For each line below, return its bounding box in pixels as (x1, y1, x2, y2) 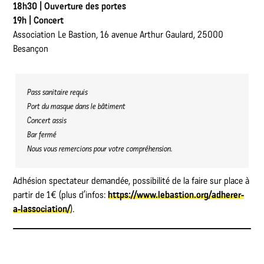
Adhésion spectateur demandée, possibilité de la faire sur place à (13, 174, 250, 186)
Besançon (13, 42, 49, 54)
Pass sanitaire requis (27, 87, 88, 97)
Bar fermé (27, 129, 57, 140)
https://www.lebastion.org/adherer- (108, 189, 245, 200)
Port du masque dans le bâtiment (27, 101, 126, 111)
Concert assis (27, 115, 69, 126)
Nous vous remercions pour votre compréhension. (27, 143, 173, 154)
